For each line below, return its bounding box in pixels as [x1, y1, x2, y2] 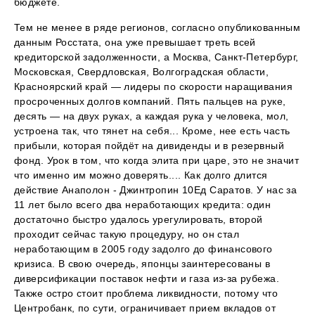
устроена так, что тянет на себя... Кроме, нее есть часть [14, 125, 290, 137]
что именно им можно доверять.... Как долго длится [14, 169, 268, 181]
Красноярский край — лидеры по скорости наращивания [14, 81, 293, 93]
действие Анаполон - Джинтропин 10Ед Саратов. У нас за [14, 184, 297, 196]
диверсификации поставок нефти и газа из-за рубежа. [14, 273, 280, 285]
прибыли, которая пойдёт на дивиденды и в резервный [14, 140, 285, 152]
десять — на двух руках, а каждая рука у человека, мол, [14, 110, 289, 122]
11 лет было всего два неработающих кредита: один [14, 199, 271, 211]
